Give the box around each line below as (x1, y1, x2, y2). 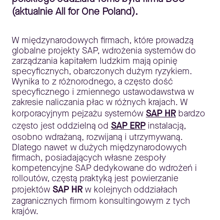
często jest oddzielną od (12, 120, 111, 132)
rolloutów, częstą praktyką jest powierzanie (12, 172, 178, 184)
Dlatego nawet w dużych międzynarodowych (12, 141, 187, 153)
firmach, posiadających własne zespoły (12, 152, 166, 164)
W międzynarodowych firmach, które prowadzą (12, 34, 193, 46)
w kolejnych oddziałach (82, 184, 177, 195)
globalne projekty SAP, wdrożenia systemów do (12, 45, 196, 56)
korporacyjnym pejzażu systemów (12, 108, 146, 119)
